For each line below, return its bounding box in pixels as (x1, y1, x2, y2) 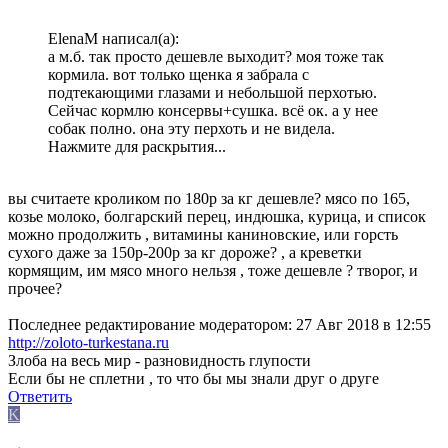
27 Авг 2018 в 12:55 (296, 315, 431, 333)
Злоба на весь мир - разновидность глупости (8, 351, 311, 369)
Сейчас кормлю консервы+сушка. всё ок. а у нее (48, 101, 378, 119)
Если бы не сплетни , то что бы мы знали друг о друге (8, 369, 383, 387)
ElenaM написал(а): (48, 29, 179, 47)
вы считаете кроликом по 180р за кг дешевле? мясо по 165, (8, 189, 410, 207)
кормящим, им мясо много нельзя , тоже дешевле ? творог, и (8, 261, 418, 279)
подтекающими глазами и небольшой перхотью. (48, 83, 377, 101)
